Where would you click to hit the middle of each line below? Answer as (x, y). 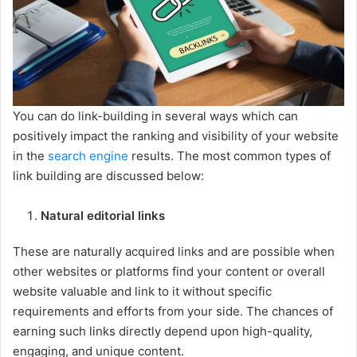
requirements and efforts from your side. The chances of (173, 312)
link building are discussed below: (108, 176)
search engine (88, 156)
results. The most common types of (229, 156)
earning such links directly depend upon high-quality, (163, 331)
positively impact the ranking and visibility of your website (176, 136)
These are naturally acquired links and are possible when (174, 252)
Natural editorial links (103, 216)
